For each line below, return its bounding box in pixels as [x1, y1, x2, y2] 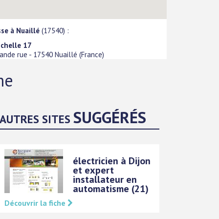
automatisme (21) [73, 182, 149, 195]
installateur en [73, 173, 137, 186]
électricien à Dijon [73, 154, 151, 167]
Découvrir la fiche [4, 197, 68, 208]
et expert [73, 163, 114, 176]
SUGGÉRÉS [73, 106, 147, 128]
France [81, 50, 103, 60]
